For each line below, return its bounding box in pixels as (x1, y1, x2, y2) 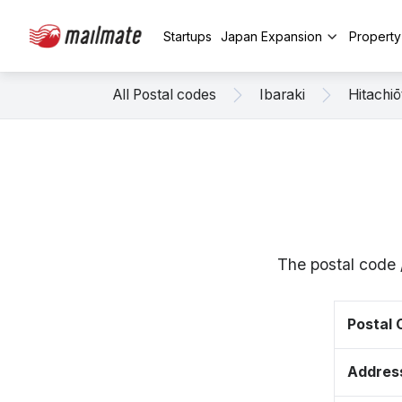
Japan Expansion (221, 28, 322, 44)
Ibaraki (259, 86, 305, 103)
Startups (163, 28, 212, 44)
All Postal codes (113, 86, 216, 103)
